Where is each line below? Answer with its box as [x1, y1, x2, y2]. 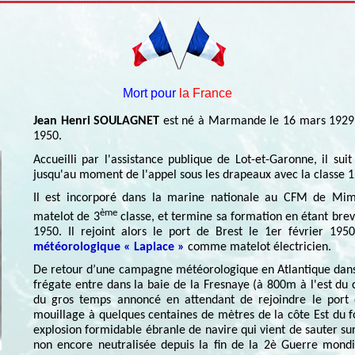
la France [179, 86, 232, 100]
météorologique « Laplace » [33, 240, 185, 254]
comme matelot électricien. [185, 240, 331, 254]
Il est [33, 192, 67, 205]
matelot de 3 [33, 210, 100, 223]
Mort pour [123, 86, 176, 100]
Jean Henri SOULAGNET [33, 114, 160, 128]
